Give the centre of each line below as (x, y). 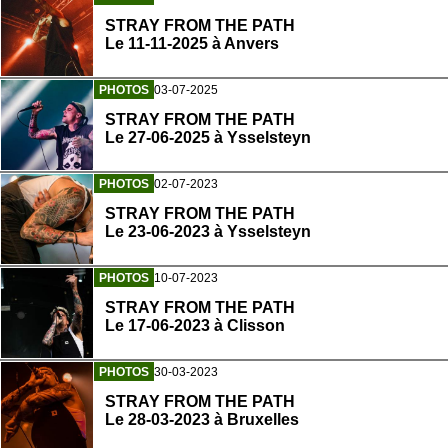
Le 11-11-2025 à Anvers (192, 44)
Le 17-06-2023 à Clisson (195, 326)
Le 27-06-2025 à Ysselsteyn (208, 138)
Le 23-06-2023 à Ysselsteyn (208, 232)
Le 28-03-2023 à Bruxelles (202, 420)
